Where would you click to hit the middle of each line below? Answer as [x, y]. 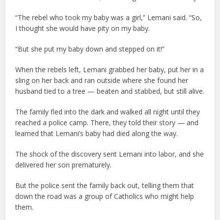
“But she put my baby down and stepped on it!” [90, 49]
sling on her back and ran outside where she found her [102, 81]
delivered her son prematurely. [64, 165]
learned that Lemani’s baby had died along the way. [97, 134]
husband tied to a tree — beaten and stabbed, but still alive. [110, 91]
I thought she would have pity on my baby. [83, 28]
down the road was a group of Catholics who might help [105, 196]
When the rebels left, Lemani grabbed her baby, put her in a [110, 70]
